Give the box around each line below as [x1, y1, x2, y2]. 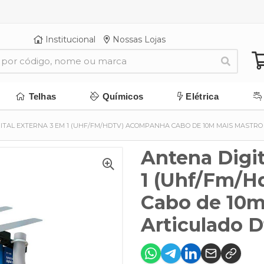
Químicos [102, 91, 144, 101]
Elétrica [186, 91, 219, 101]
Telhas [28, 91, 57, 101]
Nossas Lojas [110, 34, 166, 45]
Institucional [42, 34, 95, 45]
